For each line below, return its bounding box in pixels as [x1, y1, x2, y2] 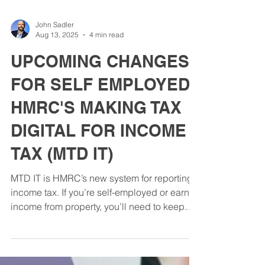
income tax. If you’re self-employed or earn [11, 238, 189, 250]
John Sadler [35, 72, 74, 81]
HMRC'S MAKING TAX [11, 150, 182, 169]
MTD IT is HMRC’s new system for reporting [11, 224, 193, 236]
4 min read [89, 82, 124, 91]
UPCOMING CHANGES [11, 104, 189, 123]
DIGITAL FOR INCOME [11, 173, 186, 192]
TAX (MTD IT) [11, 196, 113, 215]
